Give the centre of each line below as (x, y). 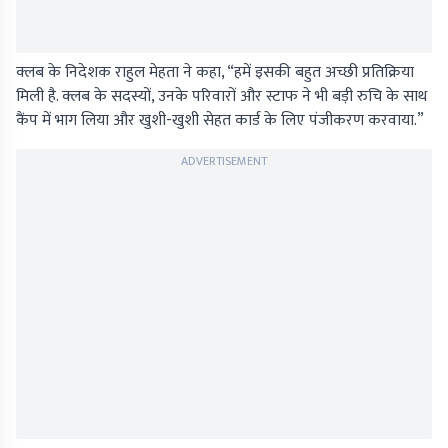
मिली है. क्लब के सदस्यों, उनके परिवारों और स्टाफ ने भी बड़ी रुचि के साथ (221, 97)
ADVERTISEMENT (224, 161)
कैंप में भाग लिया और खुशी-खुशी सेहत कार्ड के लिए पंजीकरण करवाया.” (220, 121)
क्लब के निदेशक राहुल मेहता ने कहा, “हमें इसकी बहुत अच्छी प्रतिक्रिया (215, 73)
